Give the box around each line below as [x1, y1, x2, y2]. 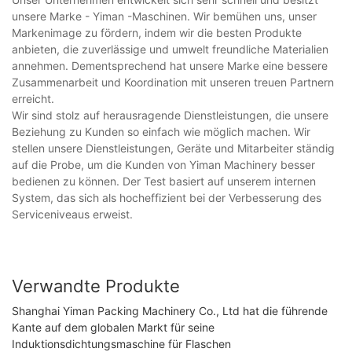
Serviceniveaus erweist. [12, 207, 133, 221]
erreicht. [12, 91, 54, 105]
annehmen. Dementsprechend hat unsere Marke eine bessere [12, 58, 328, 72]
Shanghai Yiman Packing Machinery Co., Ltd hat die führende [12, 304, 328, 318]
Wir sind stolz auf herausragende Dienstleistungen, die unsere [12, 108, 328, 122]
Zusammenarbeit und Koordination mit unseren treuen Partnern [12, 75, 334, 89]
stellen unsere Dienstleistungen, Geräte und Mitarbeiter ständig [12, 141, 335, 155]
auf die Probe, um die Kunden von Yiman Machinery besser [12, 157, 315, 171]
